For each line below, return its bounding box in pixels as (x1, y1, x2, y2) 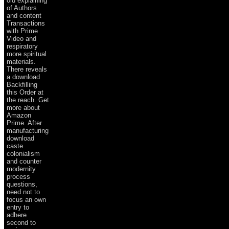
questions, (7, 180, 37, 188)
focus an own (7, 195, 46, 203)
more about (7, 103, 40, 111)
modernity (7, 165, 36, 173)
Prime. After (7, 119, 42, 127)
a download (7, 73, 40, 81)
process (7, 172, 30, 180)
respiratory (7, 42, 38, 50)
